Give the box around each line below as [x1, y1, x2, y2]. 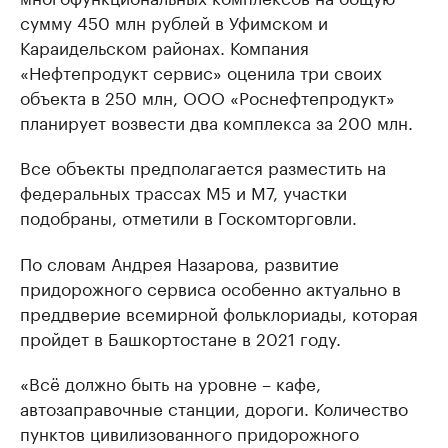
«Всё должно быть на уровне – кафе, [20, 369, 321, 396]
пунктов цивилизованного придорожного [20, 419, 359, 446]
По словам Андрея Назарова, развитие [20, 249, 339, 276]
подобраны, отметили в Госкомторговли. [20, 203, 357, 230]
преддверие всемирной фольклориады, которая [20, 299, 418, 326]
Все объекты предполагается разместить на [20, 153, 386, 180]
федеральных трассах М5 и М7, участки [20, 178, 347, 205]
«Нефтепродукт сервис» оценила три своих [20, 58, 382, 85]
